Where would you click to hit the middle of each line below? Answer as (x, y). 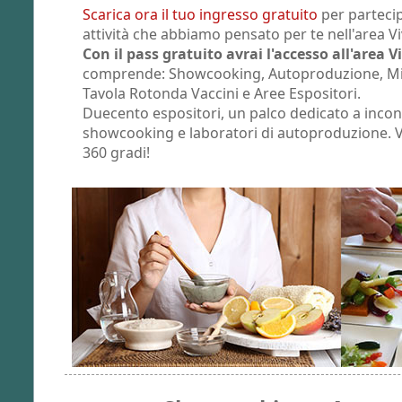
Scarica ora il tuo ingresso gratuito (200, 14)
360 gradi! (116, 152)
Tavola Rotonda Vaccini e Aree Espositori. (222, 93)
